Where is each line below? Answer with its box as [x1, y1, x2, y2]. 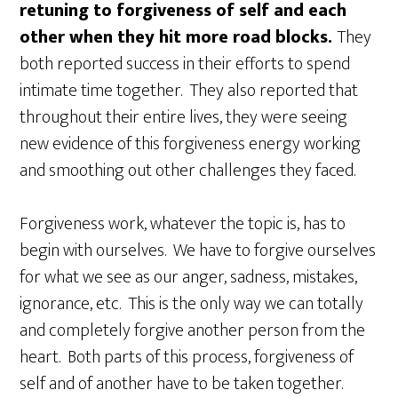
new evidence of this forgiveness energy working [20, 128, 362, 159]
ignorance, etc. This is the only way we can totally [20, 288, 364, 319]
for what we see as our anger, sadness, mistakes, [20, 261, 358, 292]
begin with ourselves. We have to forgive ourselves [20, 235, 377, 266]
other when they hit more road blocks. [20, 21, 338, 52]
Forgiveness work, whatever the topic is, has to [20, 208, 346, 239]
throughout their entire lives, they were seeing [20, 101, 348, 132]
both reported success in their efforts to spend [20, 48, 351, 79]
